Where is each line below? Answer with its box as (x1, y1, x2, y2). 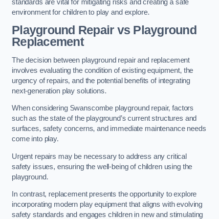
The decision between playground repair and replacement (12, 56, 190, 64)
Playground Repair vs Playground (12, 23, 197, 37)
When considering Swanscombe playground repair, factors (12, 104, 194, 112)
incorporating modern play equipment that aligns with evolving (12, 200, 203, 209)
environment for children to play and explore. (12, 8, 150, 16)
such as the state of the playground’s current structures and (12, 114, 197, 123)
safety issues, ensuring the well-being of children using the (12, 162, 193, 171)
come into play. (12, 135, 59, 143)
